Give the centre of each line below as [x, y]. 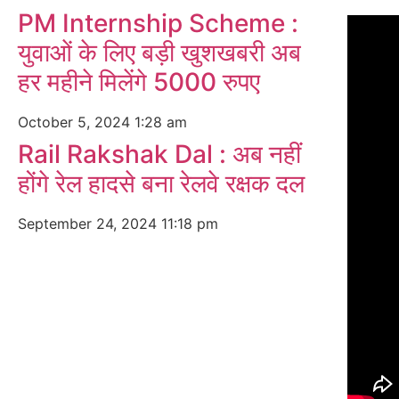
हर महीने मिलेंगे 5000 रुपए [139, 82]
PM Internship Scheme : [158, 23]
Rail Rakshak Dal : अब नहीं [159, 154]
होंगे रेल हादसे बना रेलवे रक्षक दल [161, 183]
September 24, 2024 [90, 224]
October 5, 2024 [76, 122]
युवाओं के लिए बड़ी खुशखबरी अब [159, 53]
